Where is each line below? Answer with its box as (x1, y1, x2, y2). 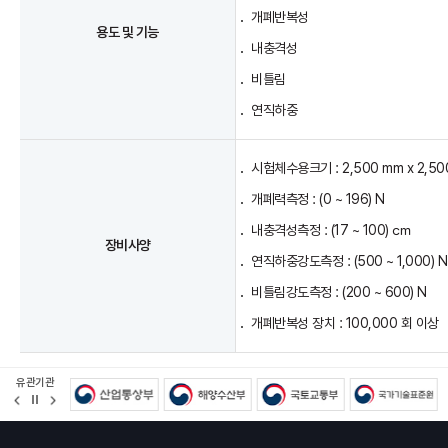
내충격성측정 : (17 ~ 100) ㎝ (251, 222, 411, 239)
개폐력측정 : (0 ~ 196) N (251, 191, 385, 208)
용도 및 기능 (96, 24, 159, 41)
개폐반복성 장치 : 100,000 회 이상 (251, 315, 439, 332)
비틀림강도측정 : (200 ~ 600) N (251, 284, 427, 301)
